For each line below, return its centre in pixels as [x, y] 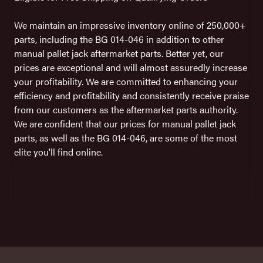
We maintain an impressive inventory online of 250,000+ [130, 25]
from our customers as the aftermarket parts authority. [126, 109]
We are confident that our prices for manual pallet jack [125, 123]
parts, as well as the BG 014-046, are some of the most [126, 137]
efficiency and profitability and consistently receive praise [131, 95]
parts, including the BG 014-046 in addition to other [119, 39]
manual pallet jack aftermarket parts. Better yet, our [119, 53]
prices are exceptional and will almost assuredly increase [131, 67]
